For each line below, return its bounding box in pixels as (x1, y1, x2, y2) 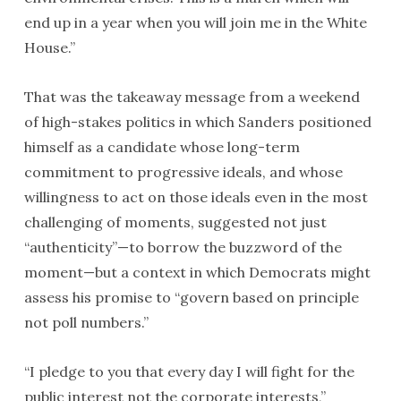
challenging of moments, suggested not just (23, 213, 327, 231)
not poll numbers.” (23, 313, 149, 331)
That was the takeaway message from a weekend (23, 88, 360, 106)
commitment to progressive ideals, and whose (23, 163, 343, 181)
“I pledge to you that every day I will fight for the (23, 363, 354, 380)
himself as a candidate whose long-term (23, 138, 300, 156)
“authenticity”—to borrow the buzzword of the (23, 238, 342, 256)
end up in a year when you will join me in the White (23, 13, 367, 31)
